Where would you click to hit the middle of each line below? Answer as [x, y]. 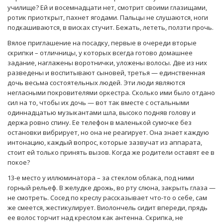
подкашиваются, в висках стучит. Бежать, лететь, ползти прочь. [111, 27]
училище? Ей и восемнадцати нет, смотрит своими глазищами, [107, 7]
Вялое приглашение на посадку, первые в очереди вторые [102, 43]
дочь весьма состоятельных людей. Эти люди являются [96, 82]
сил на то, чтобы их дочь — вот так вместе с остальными [98, 102]
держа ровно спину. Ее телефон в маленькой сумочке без [100, 122]
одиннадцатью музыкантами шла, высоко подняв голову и [102, 112]
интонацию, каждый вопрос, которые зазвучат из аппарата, [105, 142]
